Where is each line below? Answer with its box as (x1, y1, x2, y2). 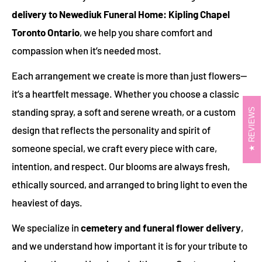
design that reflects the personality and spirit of (12, 123, 211, 136)
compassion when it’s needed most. (12, 44, 161, 56)
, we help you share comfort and (80, 26, 212, 38)
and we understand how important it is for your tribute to (12, 239, 247, 251)
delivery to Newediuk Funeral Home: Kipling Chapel (12, 8, 230, 20)
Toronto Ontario (12, 26, 80, 38)
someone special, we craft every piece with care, (12, 142, 217, 154)
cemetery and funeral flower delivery (81, 221, 241, 233)
